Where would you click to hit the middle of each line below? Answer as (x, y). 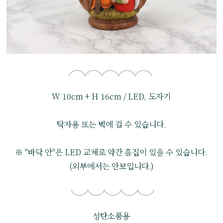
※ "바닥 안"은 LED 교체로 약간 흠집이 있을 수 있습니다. (111, 152)
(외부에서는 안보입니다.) (111, 166)
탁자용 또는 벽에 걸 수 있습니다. (111, 124)
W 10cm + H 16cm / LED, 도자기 (111, 97)
